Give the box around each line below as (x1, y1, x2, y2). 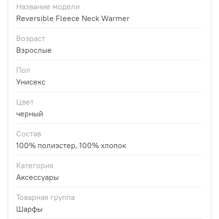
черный (16, 109, 43, 119)
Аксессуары (16, 172, 59, 182)
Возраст (16, 33, 45, 44)
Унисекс (16, 77, 45, 87)
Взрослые (16, 45, 52, 55)
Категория (16, 160, 53, 171)
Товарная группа (16, 192, 75, 202)
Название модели (16, 1, 80, 12)
